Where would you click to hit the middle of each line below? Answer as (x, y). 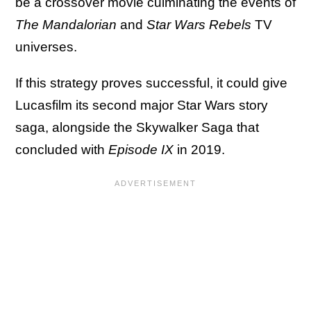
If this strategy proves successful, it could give (151, 83)
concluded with (62, 149)
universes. (48, 47)
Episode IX (141, 149)
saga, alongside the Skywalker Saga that (137, 127)
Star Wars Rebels (199, 24)
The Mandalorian (66, 24)
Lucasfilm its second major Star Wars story (142, 105)
